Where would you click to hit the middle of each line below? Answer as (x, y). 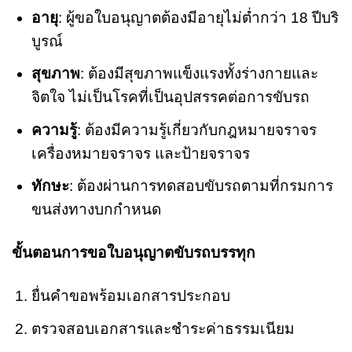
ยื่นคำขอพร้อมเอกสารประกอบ (130, 296)
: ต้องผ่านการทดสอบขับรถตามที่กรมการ (201, 186)
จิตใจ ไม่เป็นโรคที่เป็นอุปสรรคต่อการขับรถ (170, 97)
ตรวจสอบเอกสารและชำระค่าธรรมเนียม (163, 328)
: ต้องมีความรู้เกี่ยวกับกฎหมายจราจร (196, 130)
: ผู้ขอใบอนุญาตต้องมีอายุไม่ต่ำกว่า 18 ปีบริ (198, 17)
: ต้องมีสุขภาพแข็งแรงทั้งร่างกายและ (199, 74)
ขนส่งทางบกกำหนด (96, 210)
